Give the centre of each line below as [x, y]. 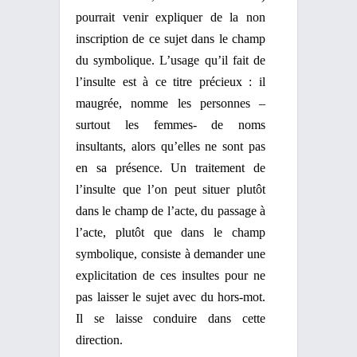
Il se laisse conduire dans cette [171, 318]
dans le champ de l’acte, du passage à [171, 211]
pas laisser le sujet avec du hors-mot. [171, 297]
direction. [99, 340]
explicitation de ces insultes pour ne [171, 275]
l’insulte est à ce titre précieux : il [171, 82]
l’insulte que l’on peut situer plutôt [171, 189]
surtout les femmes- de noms [171, 125]
